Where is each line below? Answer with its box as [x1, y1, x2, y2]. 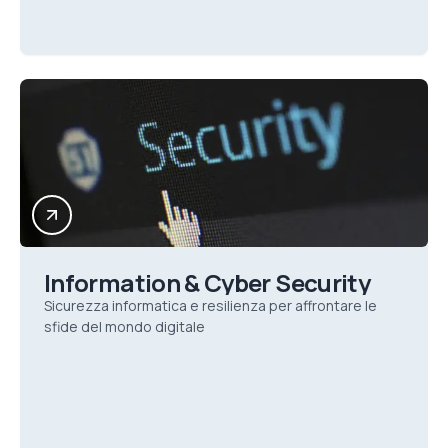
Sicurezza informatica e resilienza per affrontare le [44, 296, 377, 315]
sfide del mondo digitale [44, 317, 205, 336]
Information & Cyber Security [44, 266, 371, 299]
